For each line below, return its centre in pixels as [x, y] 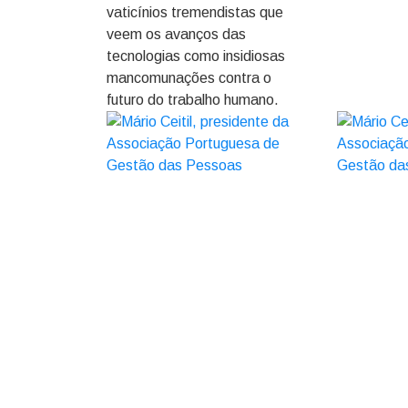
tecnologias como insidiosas [196, 56]
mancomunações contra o [189, 78]
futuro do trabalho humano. [193, 100]
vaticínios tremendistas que [195, 12]
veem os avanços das [176, 34]
